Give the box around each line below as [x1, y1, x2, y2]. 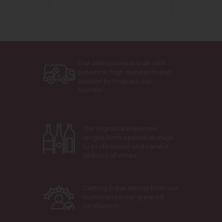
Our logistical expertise [83, 124, 158, 132]
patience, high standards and [78, 68, 171, 76]
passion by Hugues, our [78, 77, 152, 85]
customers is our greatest [83, 193, 165, 201]
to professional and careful [83, 142, 168, 150]
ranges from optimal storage [83, 133, 174, 141]
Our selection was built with [78, 59, 166, 67]
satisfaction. [83, 202, 121, 210]
